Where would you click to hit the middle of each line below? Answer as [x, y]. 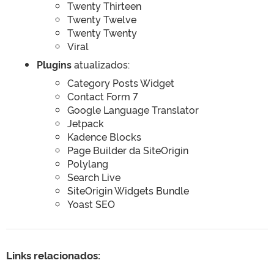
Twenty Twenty [102, 32]
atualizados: [101, 64]
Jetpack [86, 123]
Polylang [88, 163]
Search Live [94, 177]
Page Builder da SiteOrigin [128, 150]
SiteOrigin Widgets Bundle [128, 190]
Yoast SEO [91, 204]
